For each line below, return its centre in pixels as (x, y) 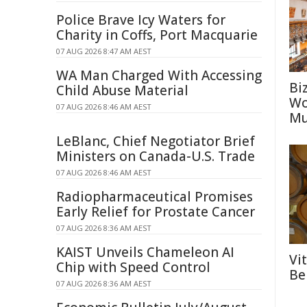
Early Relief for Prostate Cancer (156, 212)
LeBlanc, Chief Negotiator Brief (156, 141)
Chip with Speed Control (133, 267)
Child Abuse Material (122, 90)
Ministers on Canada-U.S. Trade (156, 156)
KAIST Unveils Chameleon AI (145, 252)
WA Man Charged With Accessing (159, 75)
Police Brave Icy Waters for (141, 20)
